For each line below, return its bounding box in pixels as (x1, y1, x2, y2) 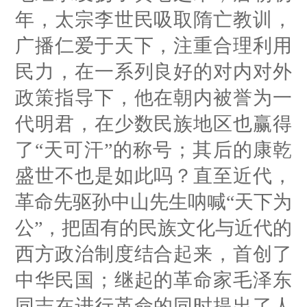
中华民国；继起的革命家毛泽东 (15, 269, 292, 291)
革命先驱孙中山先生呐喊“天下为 (15, 191, 292, 212)
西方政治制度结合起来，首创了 (15, 243, 292, 265)
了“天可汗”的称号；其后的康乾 (15, 138, 292, 160)
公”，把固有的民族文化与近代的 (15, 217, 292, 238)
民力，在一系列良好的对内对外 (15, 60, 292, 82)
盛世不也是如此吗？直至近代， (15, 164, 292, 186)
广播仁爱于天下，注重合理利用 (15, 34, 292, 56)
